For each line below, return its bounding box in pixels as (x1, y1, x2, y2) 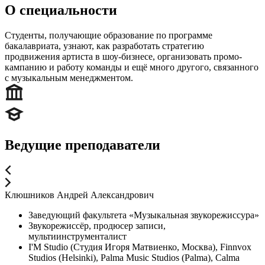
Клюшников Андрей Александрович (5, 190, 154, 201)
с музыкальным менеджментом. (5, 72, 133, 83)
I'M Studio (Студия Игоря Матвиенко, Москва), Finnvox (28, 242, 251, 253)
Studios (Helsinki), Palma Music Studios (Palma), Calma (28, 253, 240, 263)
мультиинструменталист (28, 231, 127, 242)
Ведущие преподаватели (5, 137, 160, 153)
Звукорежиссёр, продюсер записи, (28, 221, 166, 231)
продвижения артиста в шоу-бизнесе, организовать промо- (5, 51, 242, 62)
